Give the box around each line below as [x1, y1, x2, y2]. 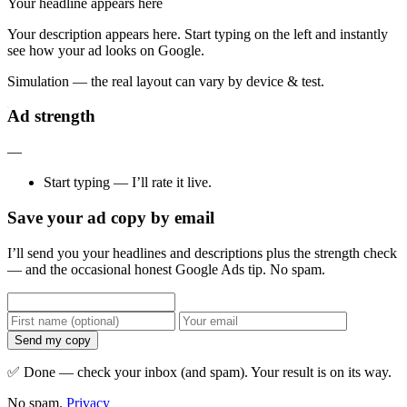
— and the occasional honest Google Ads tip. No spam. [7, 261, 325, 277]
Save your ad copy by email [7, 207, 214, 227]
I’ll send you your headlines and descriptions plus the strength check [7, 244, 397, 261]
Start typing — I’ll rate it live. [44, 174, 212, 191]
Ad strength [7, 106, 95, 126]
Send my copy [15, 333, 91, 347]
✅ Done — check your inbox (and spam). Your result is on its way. [7, 363, 392, 380]
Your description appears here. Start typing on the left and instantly [7, 25, 388, 42]
